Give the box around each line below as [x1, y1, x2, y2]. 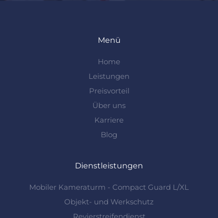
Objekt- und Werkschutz [64, 197, 154, 206]
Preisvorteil [89, 86, 129, 95]
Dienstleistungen [75, 161, 143, 170]
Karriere [94, 115, 124, 125]
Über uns [92, 100, 126, 110]
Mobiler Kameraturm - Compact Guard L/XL [29, 182, 189, 192]
